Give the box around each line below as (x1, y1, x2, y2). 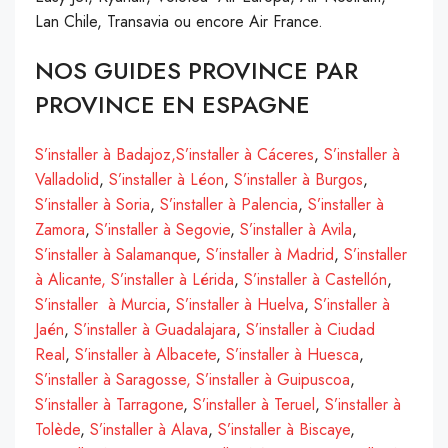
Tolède (35, 417, 80, 441)
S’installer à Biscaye (218, 417, 350, 441)
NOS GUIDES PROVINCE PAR (35, 52, 358, 88)
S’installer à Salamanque (35, 242, 196, 266)
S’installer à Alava (90, 417, 208, 441)
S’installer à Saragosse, (35, 367, 191, 391)
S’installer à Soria (35, 192, 150, 216)
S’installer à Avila (240, 217, 352, 241)
